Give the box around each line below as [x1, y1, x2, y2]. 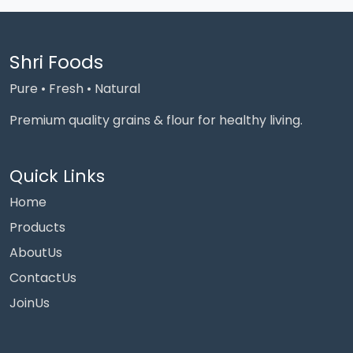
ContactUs [9, 269, 76, 287]
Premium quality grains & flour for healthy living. [9, 111, 303, 129]
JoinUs [9, 294, 50, 312]
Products [9, 218, 65, 236]
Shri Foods [9, 49, 103, 75]
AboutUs [9, 243, 62, 262]
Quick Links [9, 164, 105, 188]
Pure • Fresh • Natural [9, 80, 140, 98]
